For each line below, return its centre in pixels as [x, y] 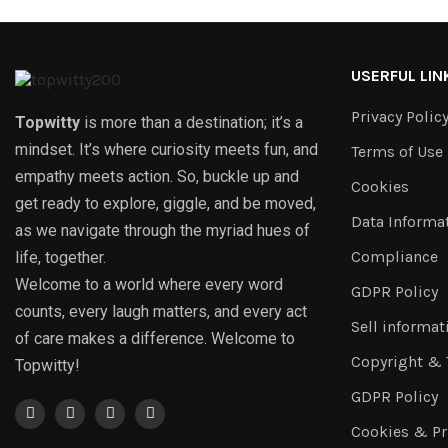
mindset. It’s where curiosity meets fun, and [166, 149]
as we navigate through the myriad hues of [162, 230]
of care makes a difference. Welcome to [155, 338]
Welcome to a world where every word [149, 284]
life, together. [60, 257]
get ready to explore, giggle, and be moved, [165, 203]
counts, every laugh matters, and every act [161, 311]
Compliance [394, 256]
